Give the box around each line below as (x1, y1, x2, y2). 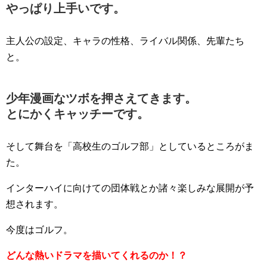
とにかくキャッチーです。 (6, 107, 149, 120)
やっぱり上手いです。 (6, 1, 125, 15)
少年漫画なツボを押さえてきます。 (6, 91, 197, 105)
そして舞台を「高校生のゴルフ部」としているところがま (6, 141, 254, 151)
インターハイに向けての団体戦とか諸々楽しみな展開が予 (6, 182, 254, 193)
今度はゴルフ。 (6, 224, 73, 235)
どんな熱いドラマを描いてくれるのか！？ (6, 250, 187, 260)
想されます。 (6, 198, 63, 209)
